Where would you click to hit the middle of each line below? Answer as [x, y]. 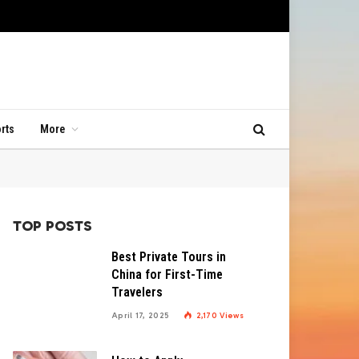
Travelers [137, 292]
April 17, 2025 [141, 316]
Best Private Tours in [169, 257]
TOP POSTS [52, 226]
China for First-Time [167, 274]
